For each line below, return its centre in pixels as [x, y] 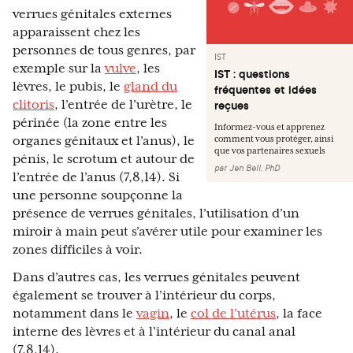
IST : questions [252, 74]
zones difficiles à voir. [78, 250]
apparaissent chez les [76, 33]
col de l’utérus [233, 314]
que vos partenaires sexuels [270, 151]
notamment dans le [74, 314]
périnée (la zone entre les [90, 123]
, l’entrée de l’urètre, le [123, 105]
